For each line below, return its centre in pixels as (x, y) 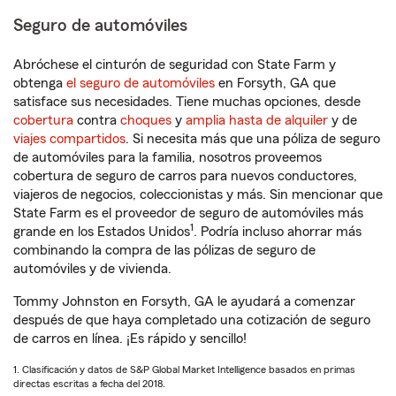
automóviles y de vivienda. (92, 269)
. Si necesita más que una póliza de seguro (253, 139)
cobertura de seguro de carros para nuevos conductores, (185, 176)
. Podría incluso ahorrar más (278, 232)
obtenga (40, 83)
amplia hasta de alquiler (257, 120)
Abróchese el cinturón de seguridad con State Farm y (175, 65)
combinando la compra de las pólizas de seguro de (164, 250)
